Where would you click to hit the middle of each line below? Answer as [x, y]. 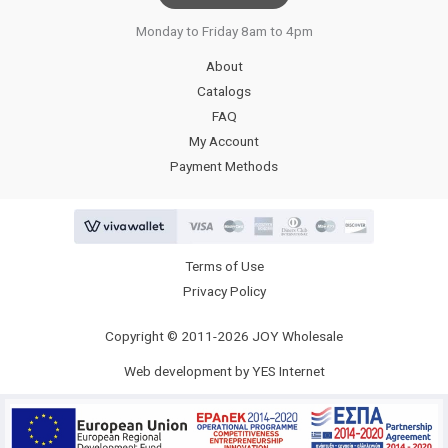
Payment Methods [224, 166]
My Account [224, 141]
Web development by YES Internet [224, 371]
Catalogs [224, 91]
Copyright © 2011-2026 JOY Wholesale [224, 336]
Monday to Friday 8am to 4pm [224, 31]
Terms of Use [224, 266]
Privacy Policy [224, 291]
